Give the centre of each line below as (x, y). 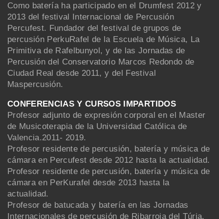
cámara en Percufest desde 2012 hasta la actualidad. (109, 160)
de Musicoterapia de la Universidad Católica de (97, 126)
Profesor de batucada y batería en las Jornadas (98, 205)
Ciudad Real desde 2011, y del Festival (82, 73)
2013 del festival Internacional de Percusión (91, 17)
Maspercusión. (35, 84)
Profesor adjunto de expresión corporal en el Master (107, 115)
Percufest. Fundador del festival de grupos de (94, 28)
